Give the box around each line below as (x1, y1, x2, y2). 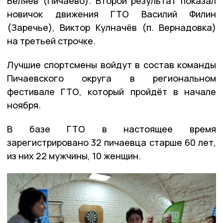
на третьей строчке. (7, 34, 96, 47)
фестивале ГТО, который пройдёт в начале (7, 85, 216, 98)
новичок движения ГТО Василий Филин (7, 7, 216, 20)
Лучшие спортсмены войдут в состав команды (7, 58, 216, 71)
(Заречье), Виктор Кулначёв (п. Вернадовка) (7, 21, 216, 33)
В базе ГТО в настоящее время (7, 122, 216, 135)
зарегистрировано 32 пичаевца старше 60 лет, (7, 136, 216, 148)
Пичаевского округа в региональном (7, 72, 216, 84)
